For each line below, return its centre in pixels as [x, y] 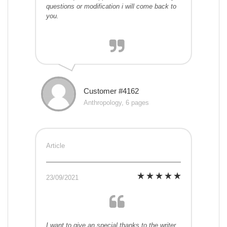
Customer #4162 [111, 91]
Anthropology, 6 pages [116, 103]
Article [55, 146]
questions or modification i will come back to [111, 7]
